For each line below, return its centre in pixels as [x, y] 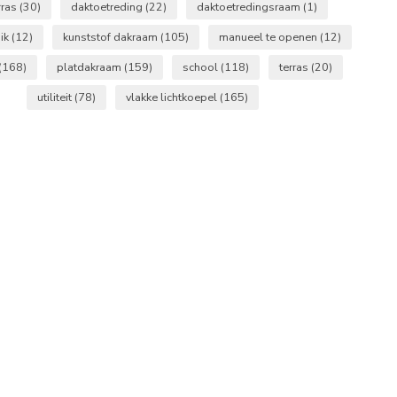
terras [295, 67]
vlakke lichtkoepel [173, 97]
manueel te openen [269, 37]
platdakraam [90, 67]
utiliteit [56, 97]
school [201, 67]
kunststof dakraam [111, 37]
